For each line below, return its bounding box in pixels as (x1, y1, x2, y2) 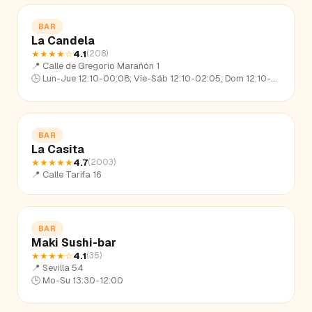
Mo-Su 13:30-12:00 (42, 274, 123, 286)
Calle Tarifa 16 (42, 168, 101, 180)
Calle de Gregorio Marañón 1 (42, 59, 159, 72)
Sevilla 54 (42, 261, 84, 274)
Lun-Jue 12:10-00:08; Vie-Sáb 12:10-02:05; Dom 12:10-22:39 (42, 72, 271, 84)
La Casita (31, 141, 84, 157)
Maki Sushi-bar (31, 235, 116, 250)
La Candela (31, 33, 95, 48)
